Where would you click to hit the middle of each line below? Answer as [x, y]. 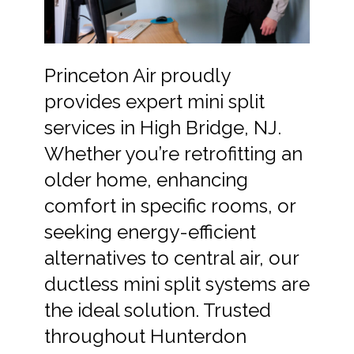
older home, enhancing [146, 179]
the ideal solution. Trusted [158, 310]
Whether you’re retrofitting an [173, 153]
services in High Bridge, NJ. [163, 127]
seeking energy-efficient [150, 232]
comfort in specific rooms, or [170, 205]
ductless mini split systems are [177, 284]
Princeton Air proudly [137, 75]
